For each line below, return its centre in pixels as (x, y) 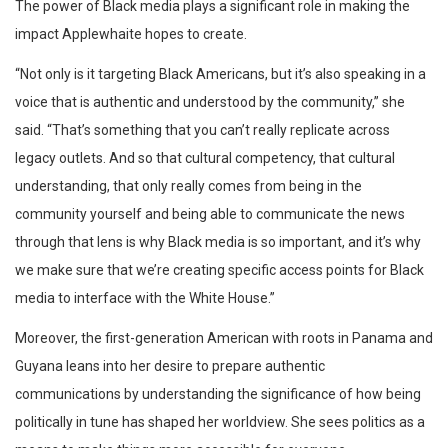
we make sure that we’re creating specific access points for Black (219, 269)
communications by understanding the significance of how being (218, 393)
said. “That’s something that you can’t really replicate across (202, 129)
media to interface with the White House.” (145, 297)
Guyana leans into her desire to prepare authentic (170, 365)
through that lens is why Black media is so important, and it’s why (218, 241)
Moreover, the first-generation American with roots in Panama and (224, 337)
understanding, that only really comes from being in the (188, 185)
